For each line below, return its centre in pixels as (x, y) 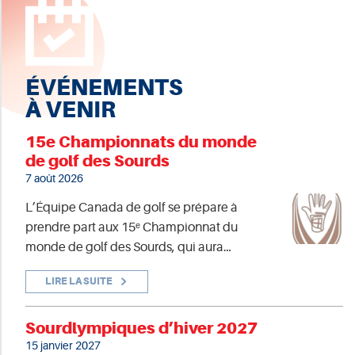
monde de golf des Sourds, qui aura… (128, 248)
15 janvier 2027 (63, 345)
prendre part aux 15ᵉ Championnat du (132, 228)
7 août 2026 (54, 179)
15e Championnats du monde (141, 142)
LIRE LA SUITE (80, 282)
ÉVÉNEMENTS (104, 88)
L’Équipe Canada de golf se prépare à (132, 208)
